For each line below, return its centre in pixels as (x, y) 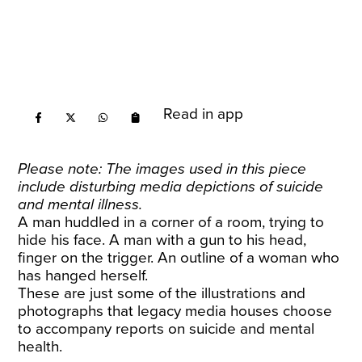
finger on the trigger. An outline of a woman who (179, 258)
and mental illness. (80, 204)
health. (40, 347)
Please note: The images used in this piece (162, 169)
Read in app (204, 114)
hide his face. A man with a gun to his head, (162, 240)
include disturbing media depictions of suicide (171, 187)
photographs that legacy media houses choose (175, 311)
